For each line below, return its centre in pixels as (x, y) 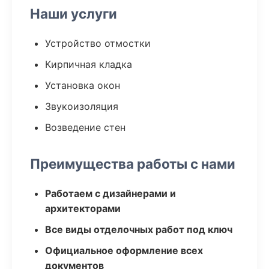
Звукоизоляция (82, 106)
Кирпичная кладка (89, 64)
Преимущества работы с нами (133, 164)
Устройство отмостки (98, 43)
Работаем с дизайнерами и (110, 193)
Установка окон (83, 85)
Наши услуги (74, 14)
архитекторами (83, 208)
